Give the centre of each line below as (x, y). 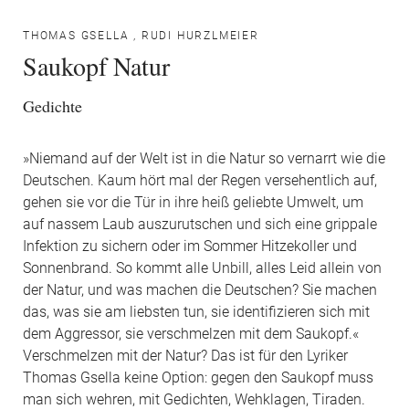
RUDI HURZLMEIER (200, 36)
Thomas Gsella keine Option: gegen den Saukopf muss (198, 378)
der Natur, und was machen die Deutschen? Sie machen (200, 290)
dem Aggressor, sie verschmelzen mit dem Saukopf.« (191, 334)
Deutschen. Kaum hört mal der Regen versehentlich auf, (200, 181)
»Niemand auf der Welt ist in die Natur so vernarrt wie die (204, 159)
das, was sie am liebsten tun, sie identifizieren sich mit (196, 312)
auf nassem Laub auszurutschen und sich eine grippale (200, 225)
